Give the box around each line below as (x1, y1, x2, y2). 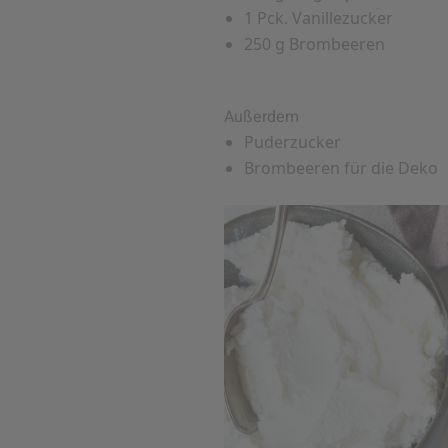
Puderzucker (244, 131, 341, 154)
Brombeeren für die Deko (244, 157, 438, 180)
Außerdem (224, 105, 299, 130)
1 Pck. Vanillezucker (244, 7, 393, 30)
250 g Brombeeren (244, 33, 385, 56)
